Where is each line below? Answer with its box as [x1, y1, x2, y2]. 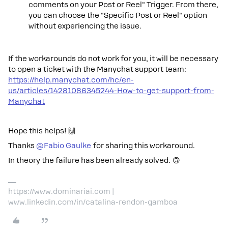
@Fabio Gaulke [36, 141, 91, 150]
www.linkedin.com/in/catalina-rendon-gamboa [8, 197, 178, 206]
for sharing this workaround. [91, 141, 195, 150]
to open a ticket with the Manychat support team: [8, 65, 186, 73]
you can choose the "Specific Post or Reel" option [28, 11, 207, 19]
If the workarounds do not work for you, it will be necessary [8, 54, 218, 63]
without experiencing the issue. [28, 21, 141, 30]
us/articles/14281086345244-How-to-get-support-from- [8, 86, 214, 95]
